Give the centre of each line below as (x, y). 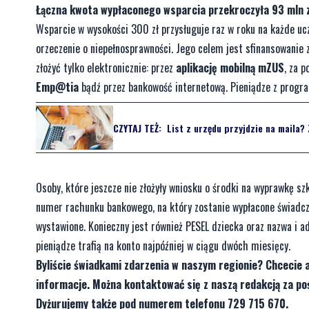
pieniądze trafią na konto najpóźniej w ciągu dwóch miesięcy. (163, 246)
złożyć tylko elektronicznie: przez (106, 68)
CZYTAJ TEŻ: (137, 128)
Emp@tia (57, 87)
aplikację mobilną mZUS (230, 68)
